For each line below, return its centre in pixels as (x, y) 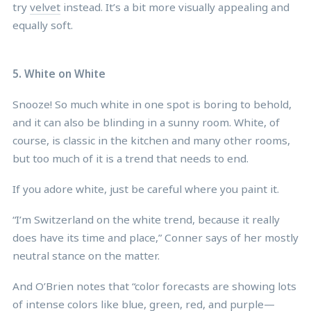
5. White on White (59, 73)
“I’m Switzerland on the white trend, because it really (146, 219)
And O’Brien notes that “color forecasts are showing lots (154, 286)
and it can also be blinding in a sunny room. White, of (146, 122)
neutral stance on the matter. (86, 255)
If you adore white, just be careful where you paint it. (146, 188)
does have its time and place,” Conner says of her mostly (155, 237)
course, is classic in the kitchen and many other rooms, (151, 140)
